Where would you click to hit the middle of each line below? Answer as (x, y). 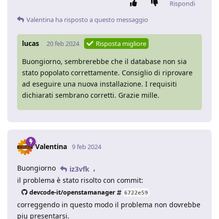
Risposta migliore (121, 44)
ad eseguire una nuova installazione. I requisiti (99, 84)
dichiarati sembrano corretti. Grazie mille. (91, 95)
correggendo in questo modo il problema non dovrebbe (109, 205)
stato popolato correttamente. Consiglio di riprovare (107, 73)
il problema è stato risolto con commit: (80, 180)
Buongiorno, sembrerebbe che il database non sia (104, 62)
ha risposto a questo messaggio (101, 20)
